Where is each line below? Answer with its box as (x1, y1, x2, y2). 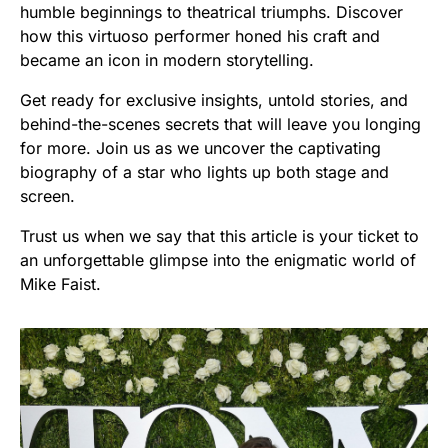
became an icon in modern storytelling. (20, 49, 314, 70)
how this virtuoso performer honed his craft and (20, 25, 380, 46)
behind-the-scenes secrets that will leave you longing (20, 113, 421, 134)
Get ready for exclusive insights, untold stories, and (20, 89, 408, 110)
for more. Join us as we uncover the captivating (20, 137, 381, 158)
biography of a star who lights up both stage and (20, 161, 389, 182)
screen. (20, 185, 75, 206)
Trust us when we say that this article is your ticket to (20, 225, 419, 246)
